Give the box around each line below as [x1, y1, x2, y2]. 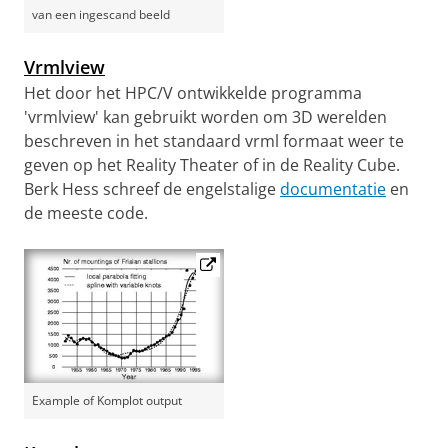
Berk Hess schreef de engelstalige [24, 178, 280, 200]
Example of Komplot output [32, 392, 182, 409]
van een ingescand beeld [32, 6, 170, 23]
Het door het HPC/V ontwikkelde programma [24, 82, 362, 104]
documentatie [280, 178, 386, 200]
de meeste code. [24, 202, 148, 224]
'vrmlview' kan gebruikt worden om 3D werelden [24, 106, 387, 128]
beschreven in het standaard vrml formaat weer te [24, 130, 404, 152]
